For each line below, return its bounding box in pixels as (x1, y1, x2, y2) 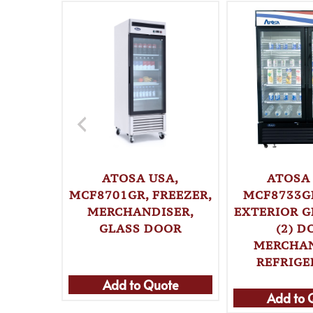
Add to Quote (102, 276, 179, 294)
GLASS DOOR (99, 220, 182, 236)
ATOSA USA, (102, 170, 180, 186)
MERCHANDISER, (87, 203, 194, 219)
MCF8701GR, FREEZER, (68, 187, 212, 203)
